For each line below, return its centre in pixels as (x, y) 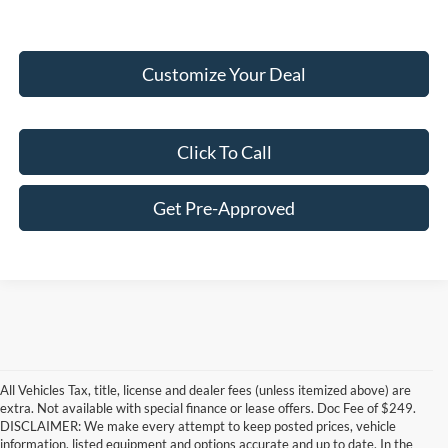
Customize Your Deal (224, 74)
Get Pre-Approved (224, 208)
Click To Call (224, 152)
